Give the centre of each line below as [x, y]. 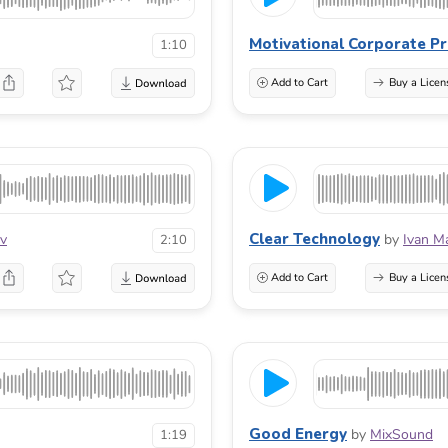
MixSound [401, 434]
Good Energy [298, 433]
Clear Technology [314, 238]
